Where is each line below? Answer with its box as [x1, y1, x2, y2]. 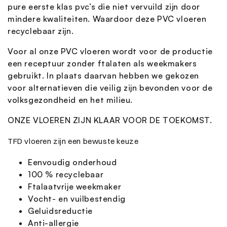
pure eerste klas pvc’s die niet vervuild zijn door [8, 2, 201, 12]
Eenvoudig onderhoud [28, 157, 117, 168]
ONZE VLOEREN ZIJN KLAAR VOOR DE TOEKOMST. [8, 115, 212, 126]
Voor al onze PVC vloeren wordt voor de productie [8, 46, 213, 57]
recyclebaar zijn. [8, 26, 74, 36]
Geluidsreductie [28, 206, 93, 216]
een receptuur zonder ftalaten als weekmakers [8, 58, 197, 69]
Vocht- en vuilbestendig [28, 194, 126, 204]
